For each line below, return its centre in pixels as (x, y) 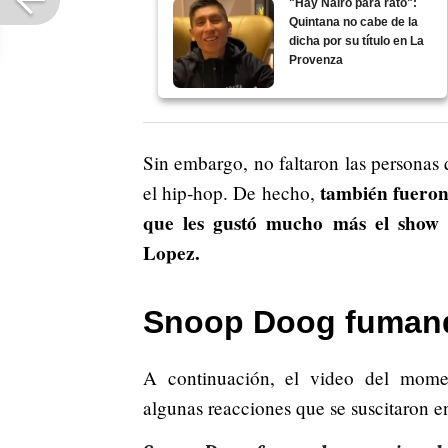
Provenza (316, 60)
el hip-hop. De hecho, (229, 193)
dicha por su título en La (357, 41)
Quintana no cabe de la (354, 22)
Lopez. (171, 253)
